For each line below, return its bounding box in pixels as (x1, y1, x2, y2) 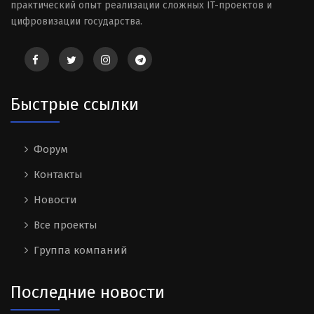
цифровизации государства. (11, 15, 142, 28)
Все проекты (34, 219, 97, 232)
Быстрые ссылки (11, 95, 139, 115)
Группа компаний (34, 244, 128, 257)
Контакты (34, 168, 83, 182)
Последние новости (11, 282, 165, 303)
